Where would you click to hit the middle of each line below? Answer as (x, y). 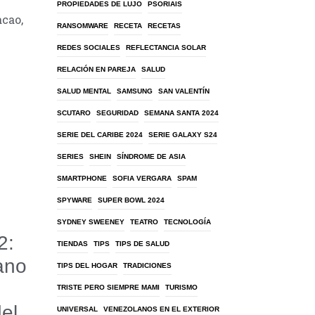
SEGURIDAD (117, 113)
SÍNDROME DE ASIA (151, 156)
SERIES (70, 156)
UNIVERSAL (77, 309)
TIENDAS (72, 244)
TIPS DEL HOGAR (87, 265)
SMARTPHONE (82, 178)
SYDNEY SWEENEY (91, 222)
